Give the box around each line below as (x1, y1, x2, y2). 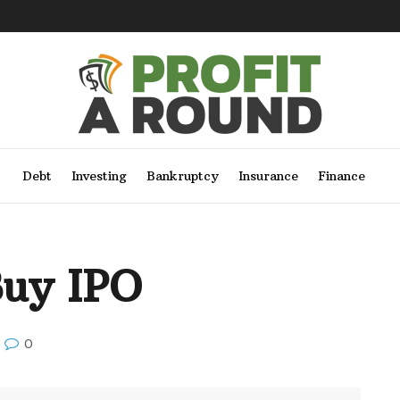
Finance (317, 168, 365, 184)
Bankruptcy (146, 168, 219, 184)
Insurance (237, 168, 298, 184)
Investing (71, 168, 127, 184)
